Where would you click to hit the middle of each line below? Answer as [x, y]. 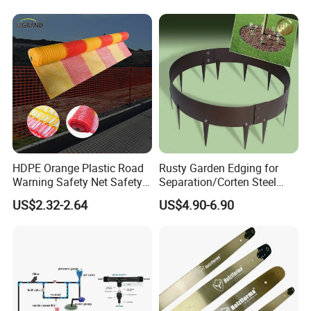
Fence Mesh [42, 195]
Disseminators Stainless [218, 11]
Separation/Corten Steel [217, 182]
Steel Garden [190, 25]
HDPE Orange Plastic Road [78, 168]
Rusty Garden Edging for [218, 168]
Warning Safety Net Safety [78, 182]
